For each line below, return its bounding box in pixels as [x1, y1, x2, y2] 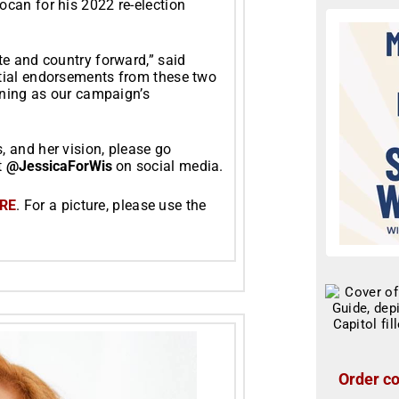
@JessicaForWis [5, 157, 112, 175]
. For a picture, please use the [16, 196, 207, 214]
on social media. [111, 157, 224, 175]
